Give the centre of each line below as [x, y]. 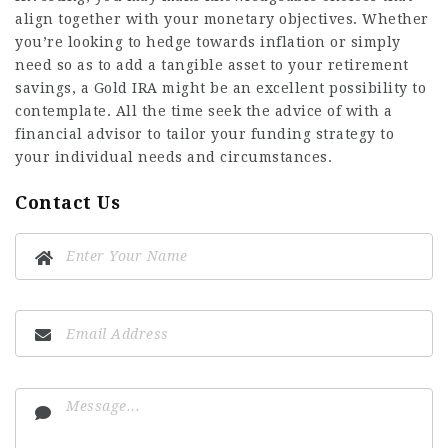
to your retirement [337, 64]
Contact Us [67, 202]
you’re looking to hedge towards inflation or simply [208, 41]
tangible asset [213, 64]
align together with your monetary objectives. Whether [222, 18]
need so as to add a [88, 64]
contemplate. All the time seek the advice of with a [204, 110]
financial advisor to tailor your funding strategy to [204, 133]
